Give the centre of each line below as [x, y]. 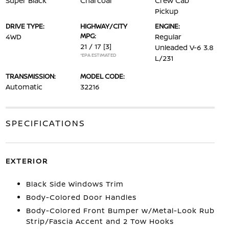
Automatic [24, 87]
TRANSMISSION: [30, 76]
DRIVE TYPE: [25, 26]
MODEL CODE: [102, 76]
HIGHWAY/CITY [104, 26]
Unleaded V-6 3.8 [185, 47]
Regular [168, 37]
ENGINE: [168, 26]
